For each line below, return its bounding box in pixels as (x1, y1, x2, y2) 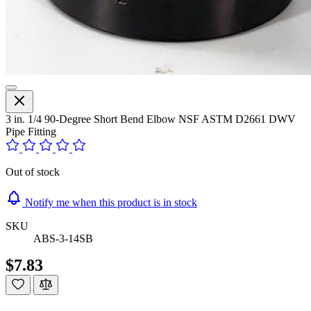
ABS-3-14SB (33, 232, 93, 244)
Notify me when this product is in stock (25, 196, 197, 208)
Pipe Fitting (6, 125, 56, 137)
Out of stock (6, 165, 60, 178)
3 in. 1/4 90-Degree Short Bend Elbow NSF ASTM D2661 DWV (6, 112, 296, 125)
